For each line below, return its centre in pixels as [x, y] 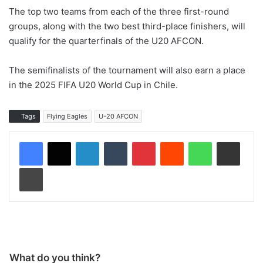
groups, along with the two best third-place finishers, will [127, 26]
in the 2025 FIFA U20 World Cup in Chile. [93, 85]
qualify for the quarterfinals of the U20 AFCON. [106, 41]
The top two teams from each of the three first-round [119, 12]
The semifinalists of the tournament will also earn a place [127, 70]
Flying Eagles [67, 117]
